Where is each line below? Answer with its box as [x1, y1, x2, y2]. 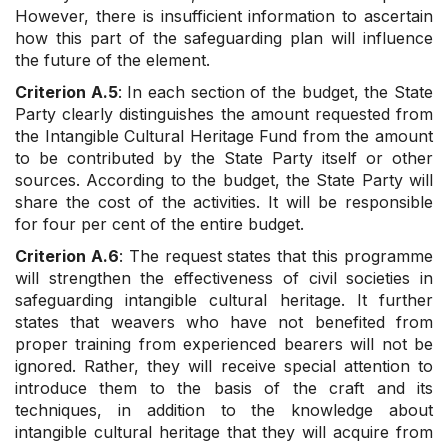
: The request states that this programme [118, 246, 434, 267]
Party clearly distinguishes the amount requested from [15, 104, 433, 125]
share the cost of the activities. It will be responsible [15, 192, 433, 213]
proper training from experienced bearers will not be [15, 334, 433, 355]
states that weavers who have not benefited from [15, 312, 433, 333]
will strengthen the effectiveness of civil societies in [15, 268, 433, 289]
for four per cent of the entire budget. [15, 214, 304, 235]
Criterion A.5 [15, 82, 118, 103]
